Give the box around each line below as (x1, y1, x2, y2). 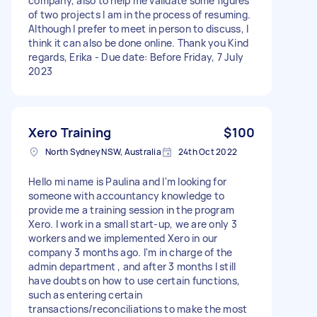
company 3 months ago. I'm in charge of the (28, 245, 233, 259)
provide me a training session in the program (28, 202, 234, 217)
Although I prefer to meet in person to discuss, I (28, 21, 249, 35)
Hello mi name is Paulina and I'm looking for (28, 174, 226, 188)
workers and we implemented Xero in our (28, 231, 218, 245)
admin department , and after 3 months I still (28, 259, 236, 273)
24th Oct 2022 (178, 145, 237, 158)
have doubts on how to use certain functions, (28, 273, 240, 287)
